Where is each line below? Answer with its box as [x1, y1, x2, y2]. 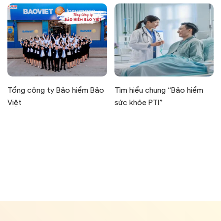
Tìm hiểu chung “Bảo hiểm [114, 85, 203, 95]
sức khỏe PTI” [114, 97, 163, 107]
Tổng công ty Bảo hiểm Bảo [7, 85, 104, 95]
